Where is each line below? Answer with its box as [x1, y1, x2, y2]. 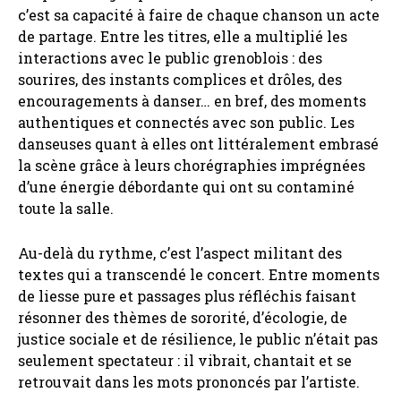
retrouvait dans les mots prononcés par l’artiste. [18, 371, 360, 391]
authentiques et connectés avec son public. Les [18, 112, 354, 132]
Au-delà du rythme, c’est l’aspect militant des [18, 243, 342, 262]
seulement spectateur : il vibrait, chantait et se [18, 350, 352, 370]
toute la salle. [18, 198, 114, 218]
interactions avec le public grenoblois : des [18, 47, 322, 67]
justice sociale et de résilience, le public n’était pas [18, 328, 378, 348]
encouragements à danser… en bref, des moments [18, 90, 366, 110]
